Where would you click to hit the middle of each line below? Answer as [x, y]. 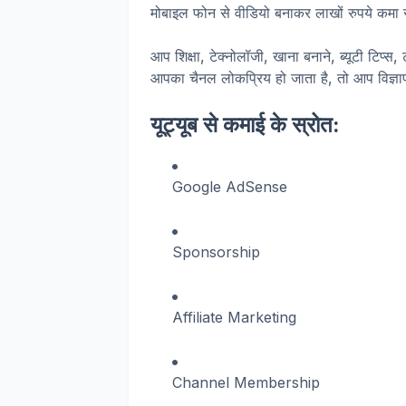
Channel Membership [246, 382]
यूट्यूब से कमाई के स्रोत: [245, 125]
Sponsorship [216, 252]
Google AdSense [230, 187]
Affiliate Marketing [234, 317]
